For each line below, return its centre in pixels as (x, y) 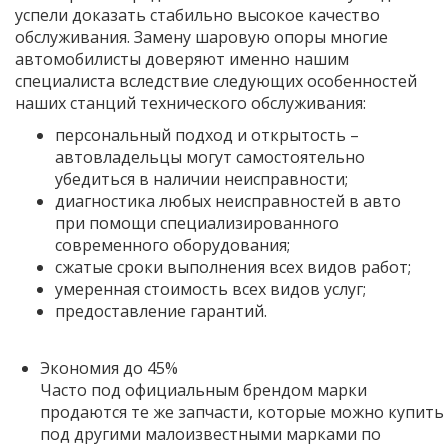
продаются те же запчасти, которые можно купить (242, 412)
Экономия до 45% (109, 368)
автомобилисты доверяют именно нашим (182, 59)
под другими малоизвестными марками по (210, 434)
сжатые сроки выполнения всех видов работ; (233, 267)
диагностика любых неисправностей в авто (228, 201)
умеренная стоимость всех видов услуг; (210, 289)
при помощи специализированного (197, 223)
